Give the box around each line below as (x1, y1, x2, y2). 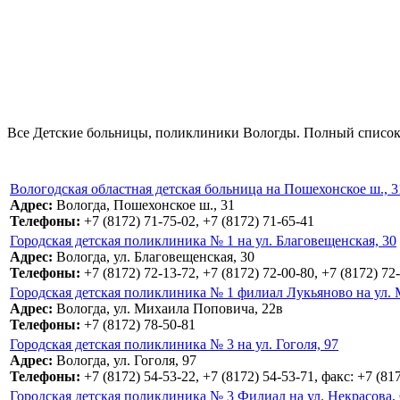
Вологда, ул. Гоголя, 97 (53, 353, 196, 369)
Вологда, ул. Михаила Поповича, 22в (53, 301, 283, 317)
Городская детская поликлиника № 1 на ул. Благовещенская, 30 (10, 233, 396, 249)
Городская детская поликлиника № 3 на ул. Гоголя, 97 (10, 337, 338, 353)
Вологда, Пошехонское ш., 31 (53, 197, 235, 213)
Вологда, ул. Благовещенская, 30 (53, 249, 254, 265)
